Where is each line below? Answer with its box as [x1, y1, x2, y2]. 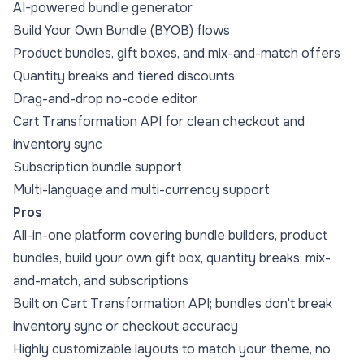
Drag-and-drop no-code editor [13, 90, 197, 108]
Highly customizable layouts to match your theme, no [13, 340, 331, 358]
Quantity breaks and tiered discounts [13, 67, 235, 85]
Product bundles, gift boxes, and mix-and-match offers [13, 45, 340, 63]
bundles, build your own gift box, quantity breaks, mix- [13, 249, 331, 267]
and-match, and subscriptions [13, 272, 188, 290]
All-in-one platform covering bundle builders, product [13, 227, 327, 245]
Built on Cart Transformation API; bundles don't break [13, 295, 332, 313]
